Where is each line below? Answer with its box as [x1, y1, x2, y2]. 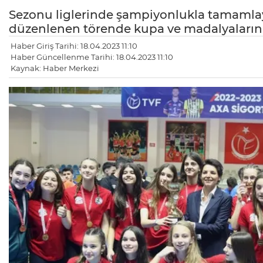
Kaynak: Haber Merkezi [11, 63, 99, 73]
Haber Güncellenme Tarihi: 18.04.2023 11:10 [11, 52, 173, 62]
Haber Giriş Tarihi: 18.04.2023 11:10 [11, 41, 137, 51]
